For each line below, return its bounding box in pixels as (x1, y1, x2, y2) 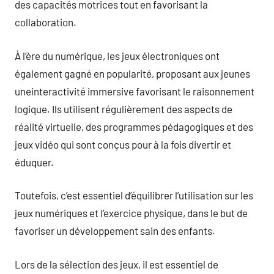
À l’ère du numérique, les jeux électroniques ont (15, 49, 220, 62)
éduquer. (15, 155, 54, 168)
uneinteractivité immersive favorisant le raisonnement (15, 84, 254, 97)
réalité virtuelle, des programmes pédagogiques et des (15, 120, 253, 133)
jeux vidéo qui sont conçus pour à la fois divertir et (15, 138, 231, 150)
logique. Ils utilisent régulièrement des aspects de (15, 102, 232, 115)
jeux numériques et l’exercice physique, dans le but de (15, 207, 248, 219)
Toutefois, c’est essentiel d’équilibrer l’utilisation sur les (15, 189, 253, 201)
